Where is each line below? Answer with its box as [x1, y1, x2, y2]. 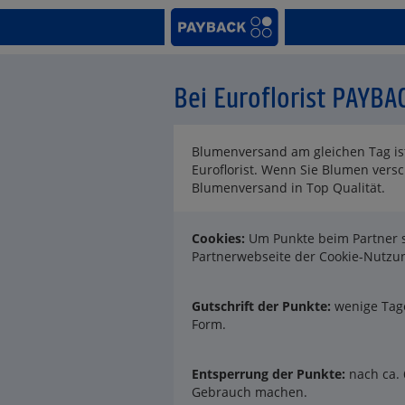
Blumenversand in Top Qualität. [192, 179, 385, 196]
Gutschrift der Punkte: [192, 297, 331, 315]
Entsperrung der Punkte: [192, 365, 349, 382]
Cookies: [192, 230, 249, 247]
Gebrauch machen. [192, 383, 307, 400]
